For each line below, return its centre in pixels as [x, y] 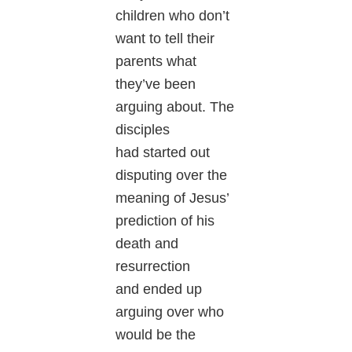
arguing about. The [175, 106]
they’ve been [156, 84]
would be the [156, 334]
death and [147, 243]
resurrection [153, 266]
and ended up [159, 289]
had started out [163, 152]
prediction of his [165, 220]
